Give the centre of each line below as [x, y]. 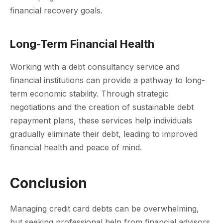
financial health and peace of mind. [76, 147]
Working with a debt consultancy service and [95, 66]
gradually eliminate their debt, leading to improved [104, 134]
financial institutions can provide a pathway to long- [108, 80]
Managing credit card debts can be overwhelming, [105, 208]
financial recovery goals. [56, 10]
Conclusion [49, 183]
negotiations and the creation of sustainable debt [102, 107]
